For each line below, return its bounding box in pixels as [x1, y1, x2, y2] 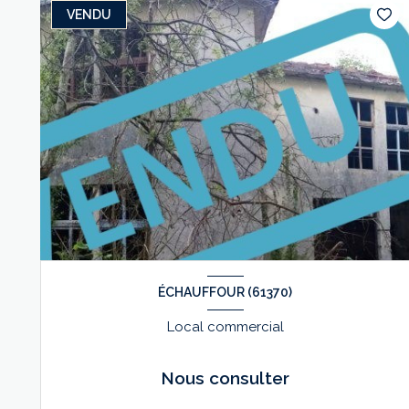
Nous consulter [161, 367, 290, 388]
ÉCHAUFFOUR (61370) [158, 285, 293, 300]
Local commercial [166, 318, 284, 335]
